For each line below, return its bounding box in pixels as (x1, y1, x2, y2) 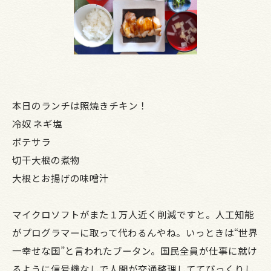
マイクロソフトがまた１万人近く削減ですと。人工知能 (12, 207, 254, 221)
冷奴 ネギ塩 (12, 116, 62, 130)
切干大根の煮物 (12, 152, 80, 166)
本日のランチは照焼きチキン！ (12, 98, 148, 112)
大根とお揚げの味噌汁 (12, 171, 109, 184)
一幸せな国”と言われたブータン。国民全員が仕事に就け (12, 243, 257, 257)
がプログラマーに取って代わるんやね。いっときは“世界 (12, 225, 258, 239)
